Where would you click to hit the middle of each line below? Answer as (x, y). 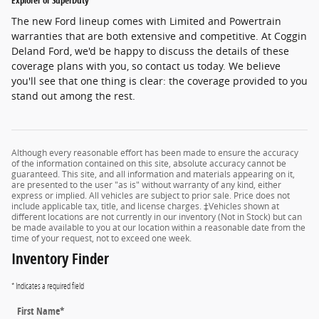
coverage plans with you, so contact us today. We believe (146, 66)
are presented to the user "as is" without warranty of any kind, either (146, 184)
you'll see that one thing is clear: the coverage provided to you (159, 80)
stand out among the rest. (73, 95)
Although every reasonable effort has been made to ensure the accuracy (155, 152)
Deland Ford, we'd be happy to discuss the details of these (150, 51)
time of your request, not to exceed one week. (101, 238)
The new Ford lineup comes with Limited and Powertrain (146, 21)
